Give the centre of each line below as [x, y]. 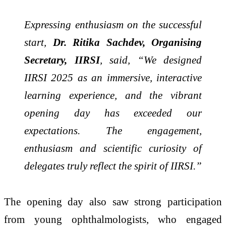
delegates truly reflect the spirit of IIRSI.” [113, 165]
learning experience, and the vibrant [113, 95]
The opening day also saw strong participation [113, 202]
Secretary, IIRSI [62, 60]
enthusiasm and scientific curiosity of [113, 148]
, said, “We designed [151, 60]
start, [39, 42]
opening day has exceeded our [113, 112]
